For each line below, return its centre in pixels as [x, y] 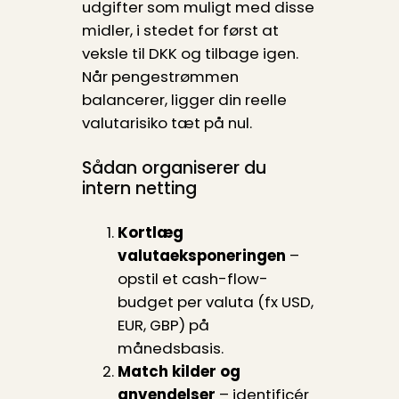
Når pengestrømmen [160, 77]
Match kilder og [179, 372]
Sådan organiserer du [174, 167]
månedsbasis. [170, 349]
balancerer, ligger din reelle [184, 100]
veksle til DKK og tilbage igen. [190, 54]
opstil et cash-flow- [192, 279]
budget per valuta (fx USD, [215, 302]
